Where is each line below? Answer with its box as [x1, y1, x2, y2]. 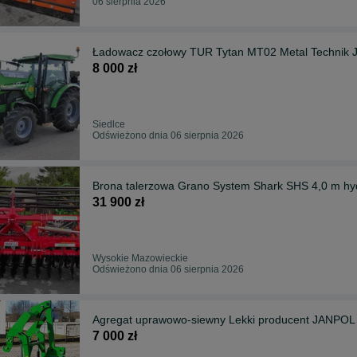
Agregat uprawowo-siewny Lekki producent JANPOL [92, 312, 355, 326]
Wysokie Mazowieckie [92, 252, 188, 264]
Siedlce [92, 118, 125, 130]
